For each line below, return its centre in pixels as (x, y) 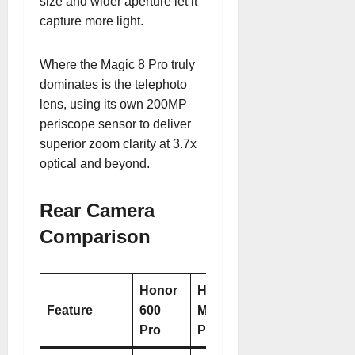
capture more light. (92, 21)
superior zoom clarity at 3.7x (118, 144)
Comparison (95, 237)
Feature (70, 310)
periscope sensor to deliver (115, 124)
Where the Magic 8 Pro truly (117, 65)
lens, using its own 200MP (113, 104)
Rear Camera (97, 210)
